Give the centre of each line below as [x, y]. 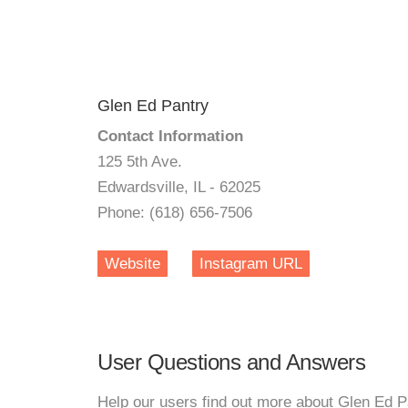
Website [133, 264]
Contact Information [170, 136]
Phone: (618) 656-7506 [175, 213]
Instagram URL [251, 264]
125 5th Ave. [140, 162]
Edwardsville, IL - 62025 [179, 187]
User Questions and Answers [231, 362]
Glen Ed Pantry [153, 106]
